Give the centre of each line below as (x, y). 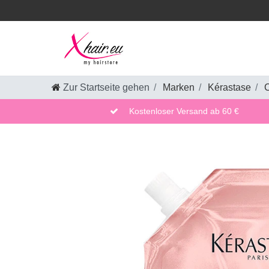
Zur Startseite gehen (106, 88)
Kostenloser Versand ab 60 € (184, 111)
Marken (177, 88)
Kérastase (228, 88)
